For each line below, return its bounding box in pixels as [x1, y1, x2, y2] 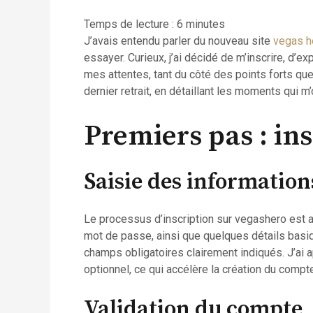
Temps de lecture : [84, 17, 177, 31]
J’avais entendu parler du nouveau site [84, 34, 273, 48]
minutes [186, 17, 225, 31]
